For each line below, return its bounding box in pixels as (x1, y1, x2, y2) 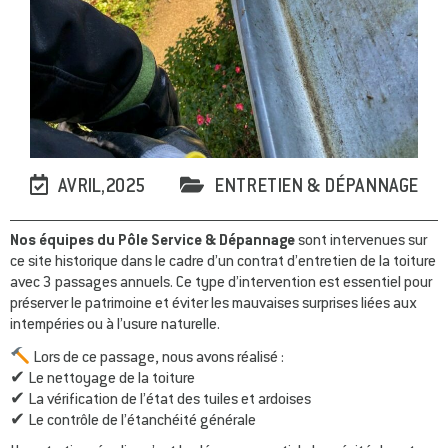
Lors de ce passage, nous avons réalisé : (30, 351, 285, 367)
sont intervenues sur (295, 234, 427, 250)
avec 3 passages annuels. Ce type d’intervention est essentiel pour (10, 276, 432, 292)
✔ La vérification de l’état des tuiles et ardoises (10, 393, 311, 409)
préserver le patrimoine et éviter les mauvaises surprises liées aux (10, 297, 416, 313)
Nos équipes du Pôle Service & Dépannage (10, 234, 295, 250)
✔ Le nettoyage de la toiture (10, 372, 195, 388)
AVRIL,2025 (58, 179, 147, 198)
